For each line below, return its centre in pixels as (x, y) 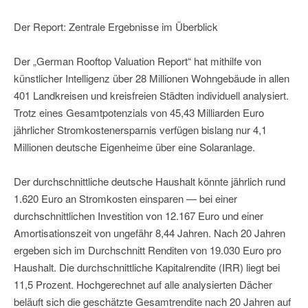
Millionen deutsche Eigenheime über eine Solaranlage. (134, 147)
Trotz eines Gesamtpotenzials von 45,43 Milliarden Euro (139, 113)
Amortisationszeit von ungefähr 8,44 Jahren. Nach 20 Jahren (150, 233)
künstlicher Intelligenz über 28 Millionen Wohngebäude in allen (152, 78)
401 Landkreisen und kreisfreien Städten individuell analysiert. (151, 96)
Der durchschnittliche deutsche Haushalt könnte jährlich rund (150, 181)
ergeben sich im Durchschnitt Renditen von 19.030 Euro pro (147, 250)
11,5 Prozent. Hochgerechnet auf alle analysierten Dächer (143, 285)
